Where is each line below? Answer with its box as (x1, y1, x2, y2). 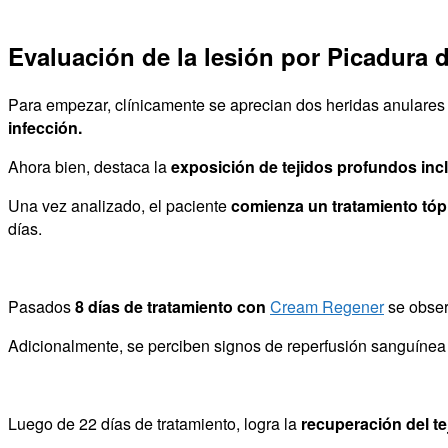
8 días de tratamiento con (75, 295, 270, 319)
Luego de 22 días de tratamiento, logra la (8, 412, 301, 436)
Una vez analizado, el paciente (8, 194, 231, 218)
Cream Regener (270, 295, 384, 319)
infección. (8, 116, 82, 140)
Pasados (8, 295, 75, 319)
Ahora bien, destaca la (8, 155, 171, 179)
